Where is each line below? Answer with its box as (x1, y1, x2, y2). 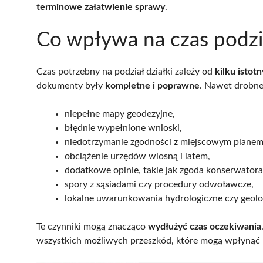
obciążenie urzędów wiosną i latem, (65, 151, 210, 161)
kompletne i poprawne (105, 80, 200, 90)
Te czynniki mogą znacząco (36, 221, 148, 231)
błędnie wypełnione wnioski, (65, 123, 182, 133)
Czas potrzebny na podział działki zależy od (36, 66, 215, 76)
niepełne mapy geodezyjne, (65, 109, 175, 119)
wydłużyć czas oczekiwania (148, 221, 261, 231)
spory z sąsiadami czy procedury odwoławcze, (65, 179, 254, 189)
